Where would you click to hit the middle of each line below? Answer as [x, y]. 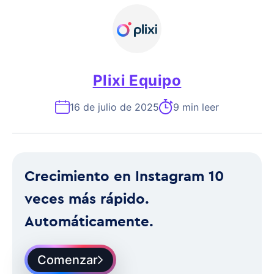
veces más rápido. [87, 198]
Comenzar [68, 260]
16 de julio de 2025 [114, 107]
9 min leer [196, 107]
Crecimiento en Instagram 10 [124, 176]
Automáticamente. [89, 221]
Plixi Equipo [137, 80]
